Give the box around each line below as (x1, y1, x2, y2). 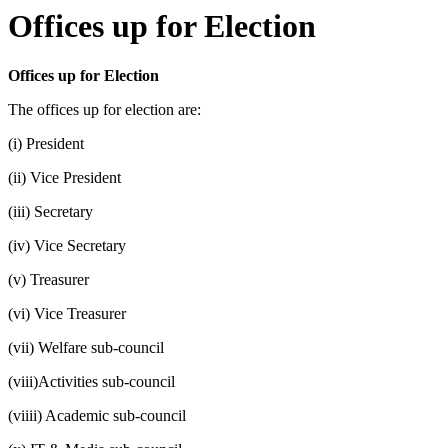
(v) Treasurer (8, 270, 89, 288)
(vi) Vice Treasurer (8, 304, 126, 322)
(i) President (8, 134, 84, 152)
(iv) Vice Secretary (8, 236, 126, 254)
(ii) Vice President (8, 168, 121, 186)
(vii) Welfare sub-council (8, 338, 164, 356)
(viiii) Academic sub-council (8, 406, 186, 424)
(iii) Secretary (8, 202, 93, 220)
